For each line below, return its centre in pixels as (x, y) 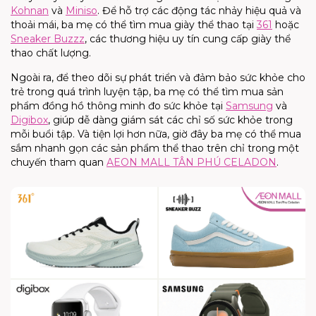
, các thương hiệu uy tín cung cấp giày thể (188, 39)
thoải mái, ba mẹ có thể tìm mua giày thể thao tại (134, 25)
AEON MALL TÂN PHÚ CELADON (192, 163)
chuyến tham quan (59, 163)
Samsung (249, 106)
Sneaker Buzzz (48, 39)
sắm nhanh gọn (51, 148)
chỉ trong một (265, 148)
